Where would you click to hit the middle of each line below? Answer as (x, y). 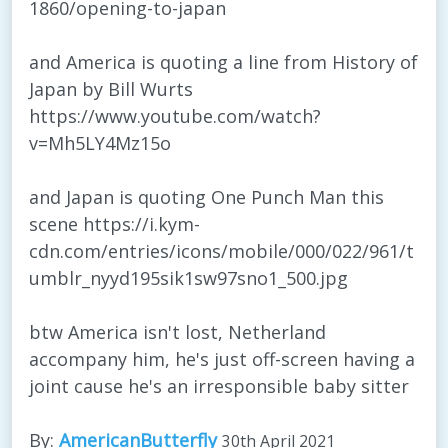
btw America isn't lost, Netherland (177, 332)
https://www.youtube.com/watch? (175, 116)
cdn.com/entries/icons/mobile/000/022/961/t (221, 251)
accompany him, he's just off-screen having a (222, 359)
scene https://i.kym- (114, 224)
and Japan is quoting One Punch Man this (206, 197)
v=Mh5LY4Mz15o (100, 143)
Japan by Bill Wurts (111, 89)
